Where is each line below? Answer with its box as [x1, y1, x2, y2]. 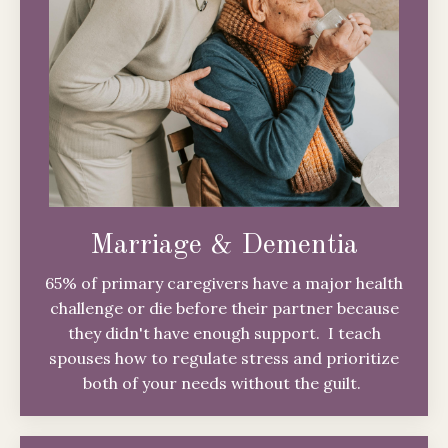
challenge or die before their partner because [49, 298, 399, 319]
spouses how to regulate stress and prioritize [49, 348, 399, 369]
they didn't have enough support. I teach [67, 323, 381, 344]
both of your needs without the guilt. [83, 373, 365, 394]
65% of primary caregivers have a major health [45, 273, 403, 294]
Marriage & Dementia [90, 232, 358, 261]
